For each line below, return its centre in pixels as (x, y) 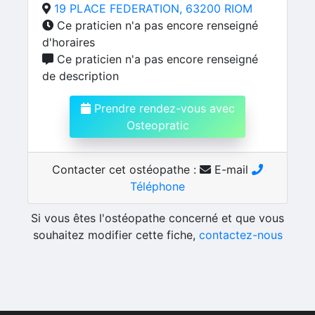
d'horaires (69, 42)
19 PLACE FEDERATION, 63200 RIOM (153, 8)
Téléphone (157, 186)
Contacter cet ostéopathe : (126, 169)
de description (81, 76)
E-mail (231, 169)
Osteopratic (157, 125)
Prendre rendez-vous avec (162, 108)
